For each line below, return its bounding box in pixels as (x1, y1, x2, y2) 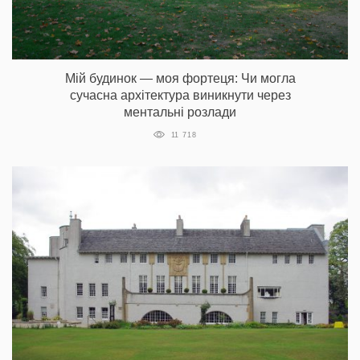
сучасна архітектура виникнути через (69, 88, 291, 102)
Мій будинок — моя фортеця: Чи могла (64, 71, 296, 85)
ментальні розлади (124, 104, 236, 119)
